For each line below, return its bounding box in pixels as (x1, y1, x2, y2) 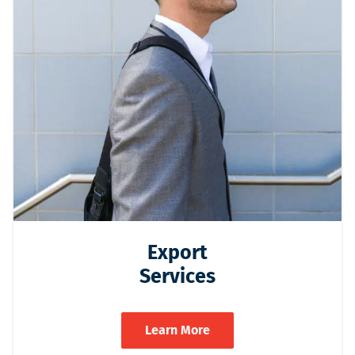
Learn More (145, 322, 210, 338)
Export (147, 240, 208, 265)
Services (139, 264, 216, 288)
